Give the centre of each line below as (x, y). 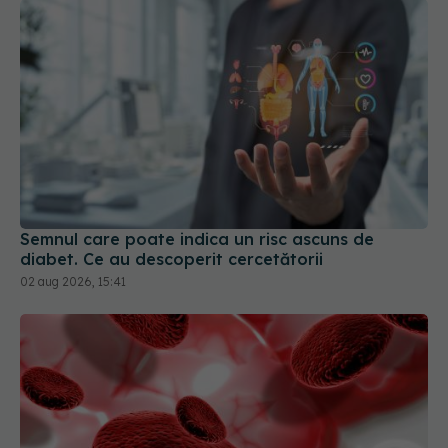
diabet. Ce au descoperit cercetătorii (171, 258)
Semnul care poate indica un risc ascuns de (197, 238)
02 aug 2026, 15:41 (73, 281)
